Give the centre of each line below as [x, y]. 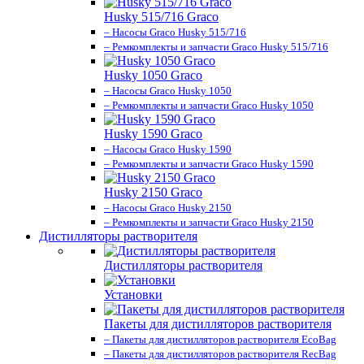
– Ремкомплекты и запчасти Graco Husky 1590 [209, 164]
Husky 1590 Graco [153, 134]
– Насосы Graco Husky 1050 [168, 91]
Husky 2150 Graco [153, 192]
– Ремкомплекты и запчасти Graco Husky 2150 [209, 222]
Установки [133, 295]
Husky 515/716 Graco [161, 17]
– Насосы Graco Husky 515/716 [175, 32]
